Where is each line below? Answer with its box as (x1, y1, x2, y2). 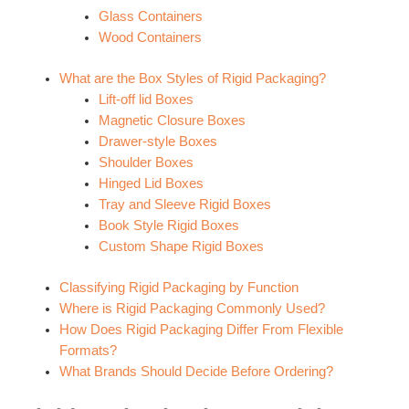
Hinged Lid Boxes (99, 176, 204, 192)
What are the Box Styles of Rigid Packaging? (58, 71, 326, 87)
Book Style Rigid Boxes (99, 218, 240, 234)
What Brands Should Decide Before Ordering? (58, 364, 333, 380)
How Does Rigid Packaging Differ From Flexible (58, 322, 343, 338)
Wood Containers (99, 30, 203, 46)
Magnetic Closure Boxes (99, 113, 246, 129)
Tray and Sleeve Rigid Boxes (99, 197, 272, 213)
